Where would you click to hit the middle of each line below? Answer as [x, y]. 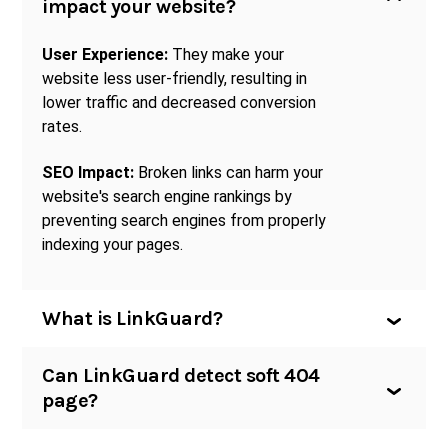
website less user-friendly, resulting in [175, 78]
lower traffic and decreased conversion [179, 102]
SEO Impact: [88, 173]
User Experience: [105, 54]
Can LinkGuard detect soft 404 [181, 375]
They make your [226, 54]
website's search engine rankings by [167, 197]
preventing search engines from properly [184, 221]
